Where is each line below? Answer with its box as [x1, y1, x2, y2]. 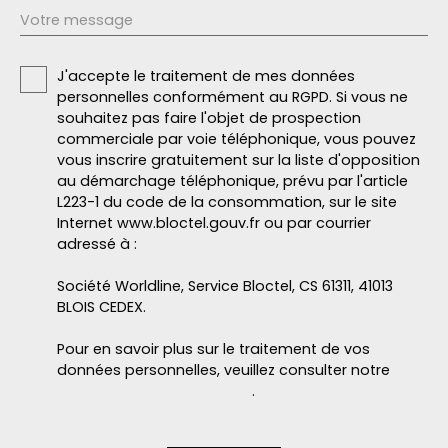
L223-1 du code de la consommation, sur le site [57, 192, 397, 213]
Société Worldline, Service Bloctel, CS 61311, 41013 [57, 276, 393, 297]
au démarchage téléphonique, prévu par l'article [57, 171, 408, 192]
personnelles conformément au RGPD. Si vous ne [57, 87, 408, 108]
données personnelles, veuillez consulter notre [57, 360, 390, 381]
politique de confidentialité [57, 381, 252, 402]
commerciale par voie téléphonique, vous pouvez [57, 129, 416, 150]
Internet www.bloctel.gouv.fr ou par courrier [57, 213, 371, 234]
